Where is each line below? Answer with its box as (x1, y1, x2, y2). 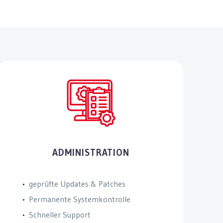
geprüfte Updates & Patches (28, 179, 125, 189)
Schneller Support (28, 210, 91, 220)
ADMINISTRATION (52, 147, 130, 159)
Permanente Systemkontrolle (28, 194, 130, 205)
